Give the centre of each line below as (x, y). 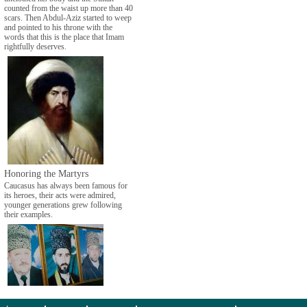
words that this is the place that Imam (64, 37)
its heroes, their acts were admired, (60, 195)
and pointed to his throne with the (58, 27)
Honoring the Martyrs (46, 173)
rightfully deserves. (35, 46)
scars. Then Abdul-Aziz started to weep (68, 17)
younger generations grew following (63, 205)
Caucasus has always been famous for (66, 185)
